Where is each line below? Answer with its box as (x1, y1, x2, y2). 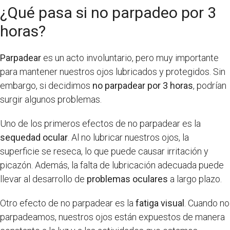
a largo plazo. (168, 173, 222, 184)
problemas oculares (87, 173, 168, 184)
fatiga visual (136, 197, 184, 208)
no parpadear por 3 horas (92, 80, 193, 91)
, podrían (193, 80, 226, 91)
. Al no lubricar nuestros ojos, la (68, 131, 189, 143)
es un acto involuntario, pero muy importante (41, 52, 219, 63)
